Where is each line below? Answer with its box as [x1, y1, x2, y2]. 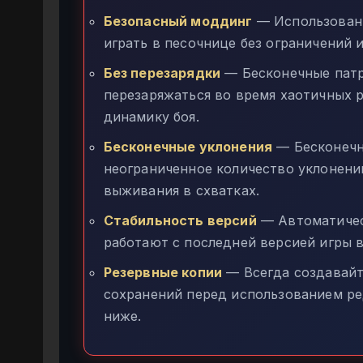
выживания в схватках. [103, 181, 260, 199]
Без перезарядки [103, 64, 221, 81]
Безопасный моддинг [103, 12, 253, 29]
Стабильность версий [103, 211, 257, 228]
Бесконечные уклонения [103, 138, 273, 155]
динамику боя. [103, 108, 199, 125]
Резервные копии [103, 263, 223, 280]
